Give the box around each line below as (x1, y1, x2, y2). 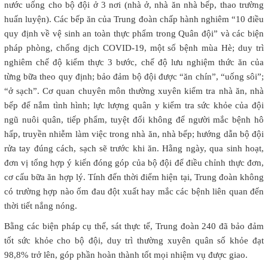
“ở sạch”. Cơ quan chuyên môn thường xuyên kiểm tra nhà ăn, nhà (4, 86, 264, 96)
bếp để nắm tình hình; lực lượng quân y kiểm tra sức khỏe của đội (4, 100, 264, 110)
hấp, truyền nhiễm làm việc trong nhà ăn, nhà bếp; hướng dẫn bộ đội (4, 129, 264, 139)
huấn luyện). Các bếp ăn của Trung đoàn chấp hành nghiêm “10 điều (4, 14, 264, 24)
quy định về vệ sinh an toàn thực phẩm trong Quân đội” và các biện (4, 28, 264, 38)
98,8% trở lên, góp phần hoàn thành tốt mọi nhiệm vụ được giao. (4, 249, 248, 260)
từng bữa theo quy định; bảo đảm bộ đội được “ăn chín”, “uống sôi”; (4, 71, 264, 81)
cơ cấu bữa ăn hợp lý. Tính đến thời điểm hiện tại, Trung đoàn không (4, 172, 264, 182)
